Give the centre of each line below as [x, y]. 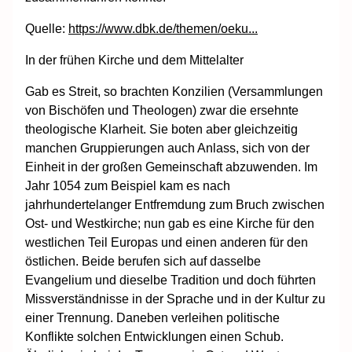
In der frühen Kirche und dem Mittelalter [136, 60]
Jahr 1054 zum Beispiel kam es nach [128, 185]
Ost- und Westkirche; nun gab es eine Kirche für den [170, 223]
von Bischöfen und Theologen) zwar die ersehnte [162, 110]
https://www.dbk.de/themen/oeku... [163, 28]
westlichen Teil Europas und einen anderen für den [167, 242]
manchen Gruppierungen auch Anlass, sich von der [167, 148]
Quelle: [47, 28]
